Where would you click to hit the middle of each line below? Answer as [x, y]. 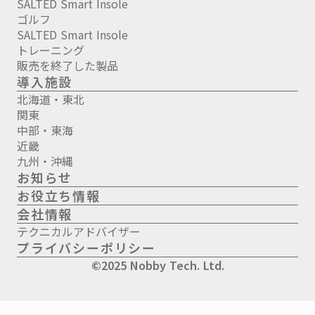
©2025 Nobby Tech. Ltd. [157, 265]
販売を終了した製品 [67, 65]
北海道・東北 [51, 99]
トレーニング [51, 50]
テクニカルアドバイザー [79, 231]
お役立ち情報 [59, 195]
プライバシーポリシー [86, 247]
